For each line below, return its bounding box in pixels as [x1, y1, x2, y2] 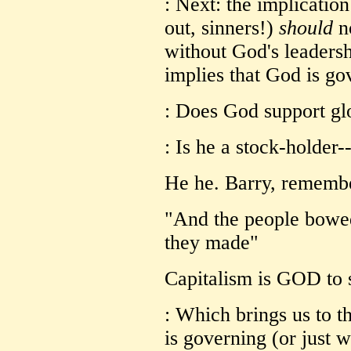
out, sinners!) [165, 16, 279, 39]
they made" [165, 230, 259, 254]
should [279, 16, 333, 39]
